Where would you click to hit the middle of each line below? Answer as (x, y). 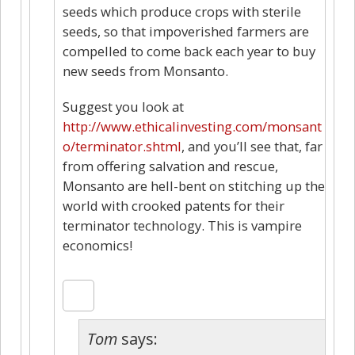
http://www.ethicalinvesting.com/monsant (192, 126)
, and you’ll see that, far (252, 146)
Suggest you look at (123, 106)
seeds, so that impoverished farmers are (186, 31)
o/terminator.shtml (122, 146)
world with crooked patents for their (174, 205)
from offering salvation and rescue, (170, 166)
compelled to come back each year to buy (189, 51)
